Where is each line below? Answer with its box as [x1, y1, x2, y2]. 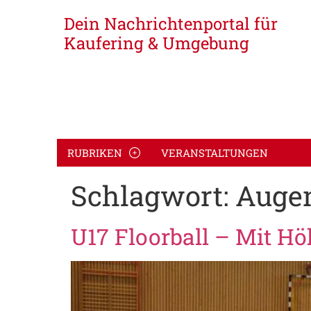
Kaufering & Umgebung [64, 32, 249, 54]
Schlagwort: [71, 177, 235, 214]
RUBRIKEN [67, 146, 122, 160]
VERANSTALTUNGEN [161, 146, 268, 160]
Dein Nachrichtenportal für [64, 12, 278, 35]
